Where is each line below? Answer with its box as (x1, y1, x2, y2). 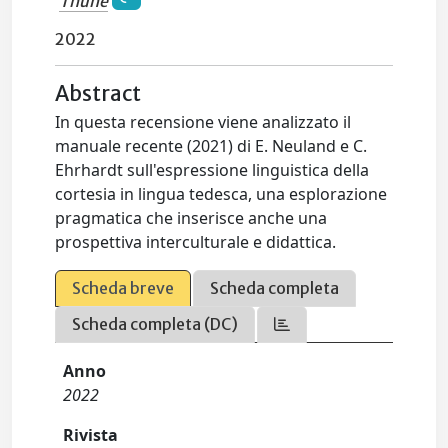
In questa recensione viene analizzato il (55, 111, 352, 134)
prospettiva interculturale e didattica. (55, 231, 337, 254)
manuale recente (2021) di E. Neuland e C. (55, 135, 368, 158)
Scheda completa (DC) (72, 314, 239, 335)
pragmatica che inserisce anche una (55, 207, 328, 230)
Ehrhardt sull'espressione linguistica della (55, 159, 370, 182)
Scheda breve (72, 278, 175, 299)
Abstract (55, 81, 142, 108)
